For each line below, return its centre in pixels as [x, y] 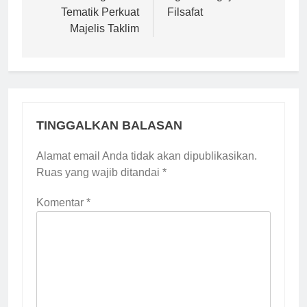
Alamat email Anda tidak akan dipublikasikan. [147, 156]
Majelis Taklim [105, 28]
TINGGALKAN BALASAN [109, 125]
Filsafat [185, 12]
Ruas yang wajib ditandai [99, 172]
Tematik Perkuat [100, 12]
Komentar [61, 202]
